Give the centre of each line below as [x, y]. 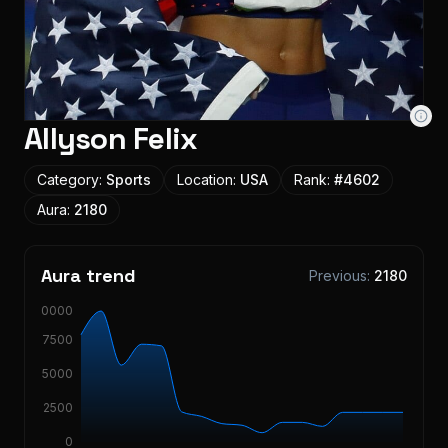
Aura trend [88, 275]
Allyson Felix [111, 138]
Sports [128, 179]
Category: [71, 179]
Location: [208, 179]
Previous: [341, 275]
